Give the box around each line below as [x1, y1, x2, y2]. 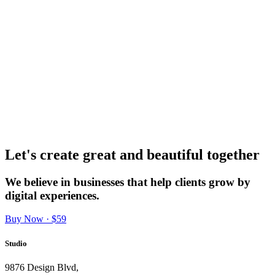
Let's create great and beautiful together [5, 146, 260, 163]
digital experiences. [5, 188, 99, 202]
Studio [5, 238, 27, 248]
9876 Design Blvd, [5, 261, 79, 273]
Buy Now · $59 [5, 214, 66, 225]
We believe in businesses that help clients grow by [5, 175, 250, 188]
